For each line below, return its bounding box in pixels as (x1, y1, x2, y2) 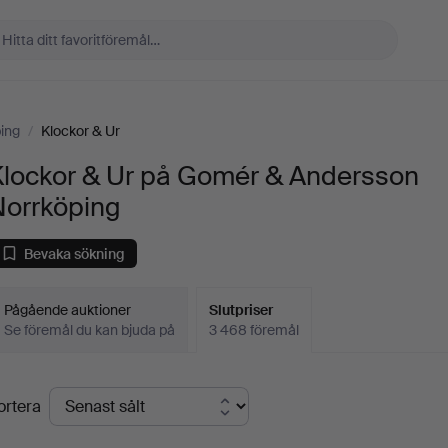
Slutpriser (209, 301, 274, 319)
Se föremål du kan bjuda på (4, 321, 176, 339)
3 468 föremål (209, 321, 300, 339)
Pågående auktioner (4, 301, 132, 319)
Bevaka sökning (24, 244, 126, 263)
